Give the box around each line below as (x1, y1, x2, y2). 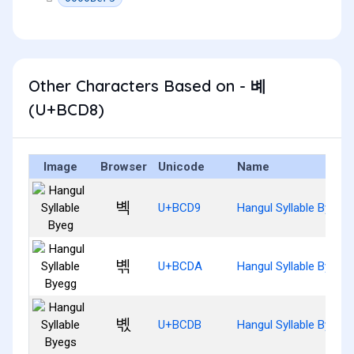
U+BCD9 (158, 200, 201, 215)
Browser (100, 159, 147, 174)
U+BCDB (158, 317, 201, 332)
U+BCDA (158, 258, 202, 273)
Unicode (158, 159, 205, 174)
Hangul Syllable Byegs (237, 317, 349, 332)
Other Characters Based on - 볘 (28, 75, 266, 96)
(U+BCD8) (28, 99, 104, 119)
